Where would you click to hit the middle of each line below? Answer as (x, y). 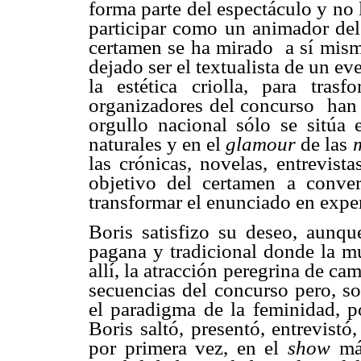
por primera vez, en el (188, 347)
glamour (261, 143)
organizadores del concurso (202, 105)
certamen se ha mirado (181, 47)
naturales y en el (158, 143)
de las (324, 143)
